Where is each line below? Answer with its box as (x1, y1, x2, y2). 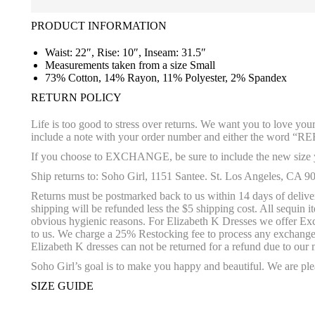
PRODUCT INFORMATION (31, 20, 167, 32)
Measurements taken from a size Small (45, 59, 215, 72)
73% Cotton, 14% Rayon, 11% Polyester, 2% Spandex (45, 72, 287, 84)
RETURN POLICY (31, 91, 122, 104)
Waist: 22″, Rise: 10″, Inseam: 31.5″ (45, 46, 206, 59)
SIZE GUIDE (31, 280, 94, 292)
